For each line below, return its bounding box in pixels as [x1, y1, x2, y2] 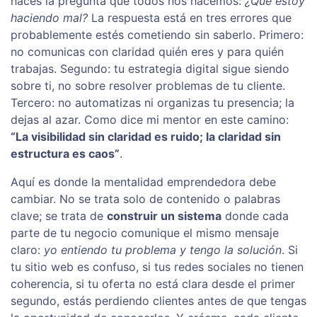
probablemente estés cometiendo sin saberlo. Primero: [11, 28, 304, 42]
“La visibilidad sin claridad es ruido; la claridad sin [11, 129, 281, 144]
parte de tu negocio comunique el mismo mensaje [11, 226, 279, 241]
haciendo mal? [11, 11, 88, 25]
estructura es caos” [11, 146, 120, 161]
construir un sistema [107, 209, 221, 224]
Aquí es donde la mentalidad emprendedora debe [11, 175, 276, 190]
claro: [11, 243, 44, 258]
